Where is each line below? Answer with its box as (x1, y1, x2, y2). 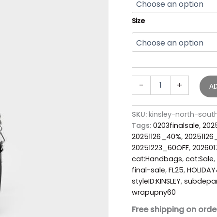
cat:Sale (186, 154, 214, 164)
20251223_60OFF (132, 142, 189, 153)
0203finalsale (153, 120, 199, 130)
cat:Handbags (132, 154, 182, 164)
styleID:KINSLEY (132, 176, 181, 186)
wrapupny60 (132, 187, 176, 197)
